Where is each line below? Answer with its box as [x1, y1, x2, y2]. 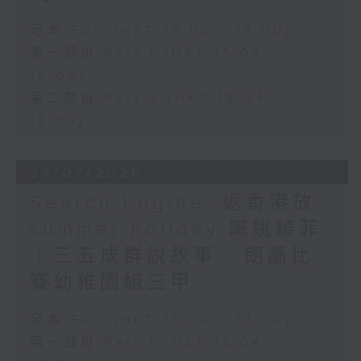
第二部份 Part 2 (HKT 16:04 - [29, 90, 282, 106]
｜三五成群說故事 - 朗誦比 [29, 245, 314, 268]
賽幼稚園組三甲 [29, 272, 193, 295]
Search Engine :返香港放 [29, 192, 316, 215]
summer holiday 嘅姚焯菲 [29, 218, 322, 242]
